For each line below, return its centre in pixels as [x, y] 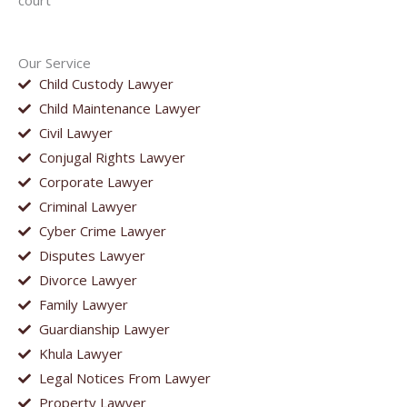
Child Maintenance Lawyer [119, 109]
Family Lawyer [83, 305]
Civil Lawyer [75, 133]
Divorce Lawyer [88, 280]
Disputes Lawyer [92, 256]
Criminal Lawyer [88, 207]
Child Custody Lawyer [106, 84]
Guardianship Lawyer [104, 329]
